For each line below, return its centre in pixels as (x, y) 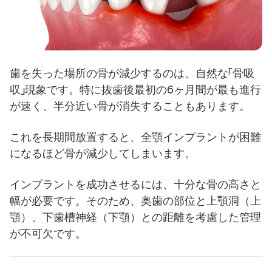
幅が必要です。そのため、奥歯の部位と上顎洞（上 (135, 201)
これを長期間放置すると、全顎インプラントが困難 (135, 137)
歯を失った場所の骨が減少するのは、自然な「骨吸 (132, 73)
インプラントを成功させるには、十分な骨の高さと (135, 185)
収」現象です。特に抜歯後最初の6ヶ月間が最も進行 (135, 90)
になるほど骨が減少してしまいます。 (103, 154)
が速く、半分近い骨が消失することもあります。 (130, 106)
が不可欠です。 (48, 234)
